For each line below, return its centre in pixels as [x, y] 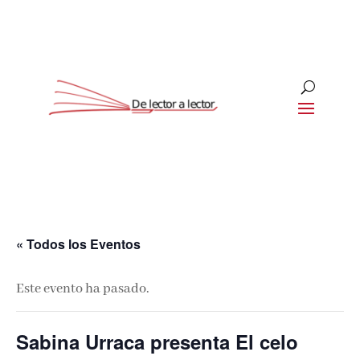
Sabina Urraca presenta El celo [157, 342]
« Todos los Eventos [78, 244]
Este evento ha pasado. [83, 289]
